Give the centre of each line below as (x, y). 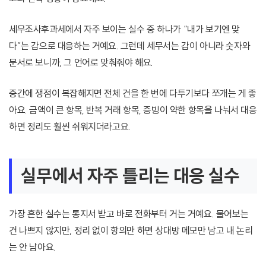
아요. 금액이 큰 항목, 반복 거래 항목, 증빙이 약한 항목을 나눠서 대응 (133, 110)
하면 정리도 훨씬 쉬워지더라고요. (70, 127)
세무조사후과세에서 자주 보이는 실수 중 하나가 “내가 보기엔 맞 (125, 29)
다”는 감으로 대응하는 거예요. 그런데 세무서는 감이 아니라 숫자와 (130, 46)
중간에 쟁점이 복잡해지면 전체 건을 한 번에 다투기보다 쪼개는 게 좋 (133, 94)
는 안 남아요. (32, 247)
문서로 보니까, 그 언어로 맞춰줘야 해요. (81, 63)
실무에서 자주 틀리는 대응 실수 (130, 176)
